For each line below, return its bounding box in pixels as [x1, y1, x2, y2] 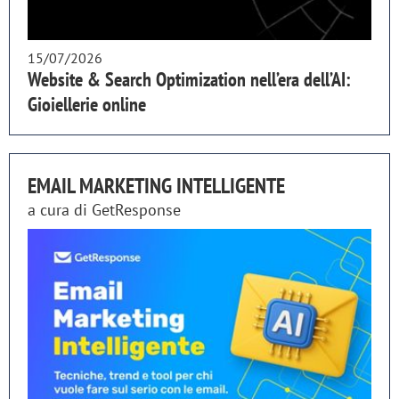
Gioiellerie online [28, 92, 146, 118]
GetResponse [92, 199, 181, 221]
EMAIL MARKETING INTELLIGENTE [28, 172, 285, 200]
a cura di [28, 199, 92, 221]
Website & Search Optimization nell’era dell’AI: [28, 67, 351, 93]
